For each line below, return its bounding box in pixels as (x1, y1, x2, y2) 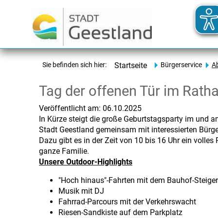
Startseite (114, 61, 147, 70)
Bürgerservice (161, 61, 202, 69)
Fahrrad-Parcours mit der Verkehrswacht (58, 197, 196, 206)
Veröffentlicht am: (39, 104, 101, 113)
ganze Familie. (39, 146, 89, 156)
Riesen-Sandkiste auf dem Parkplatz (58, 208, 182, 217)
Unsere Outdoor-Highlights (39, 157, 132, 166)
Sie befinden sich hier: (42, 61, 107, 69)
